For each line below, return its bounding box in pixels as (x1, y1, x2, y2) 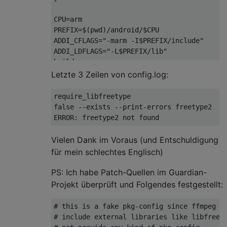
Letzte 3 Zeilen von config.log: (51, 69, 168, 80)
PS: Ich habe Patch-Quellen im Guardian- (51, 167, 207, 177)
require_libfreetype (54, 92, 131, 100)
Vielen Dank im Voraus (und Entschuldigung (51, 134, 218, 145)
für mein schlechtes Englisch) (51, 146, 163, 157)
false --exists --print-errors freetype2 (54, 102, 212, 111)
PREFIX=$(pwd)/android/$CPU (54, 25, 159, 34)
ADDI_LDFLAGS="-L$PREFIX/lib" (54, 47, 167, 55)
